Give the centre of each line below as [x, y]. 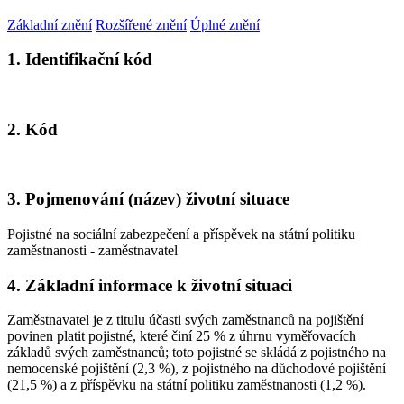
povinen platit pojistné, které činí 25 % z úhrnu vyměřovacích [182, 336]
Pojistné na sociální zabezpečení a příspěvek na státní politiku [181, 234]
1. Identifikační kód [80, 60]
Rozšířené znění [141, 24]
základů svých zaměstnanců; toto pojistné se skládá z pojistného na [197, 353]
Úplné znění [225, 24]
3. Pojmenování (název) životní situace [148, 199]
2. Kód [32, 129]
